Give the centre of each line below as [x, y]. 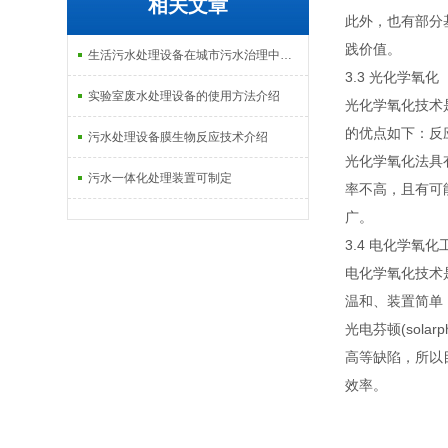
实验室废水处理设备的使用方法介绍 [184, 96]
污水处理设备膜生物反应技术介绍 [178, 137]
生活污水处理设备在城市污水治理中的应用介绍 [286, 55]
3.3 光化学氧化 [392, 77]
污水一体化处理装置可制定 [160, 178]
